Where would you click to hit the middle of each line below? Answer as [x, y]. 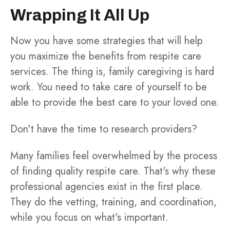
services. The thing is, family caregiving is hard [112, 72]
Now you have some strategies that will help [107, 41]
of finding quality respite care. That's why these [113, 171]
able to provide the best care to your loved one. [115, 102]
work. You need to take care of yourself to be [109, 87]
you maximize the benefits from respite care [106, 56]
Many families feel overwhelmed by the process [114, 156]
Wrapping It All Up [80, 15]
